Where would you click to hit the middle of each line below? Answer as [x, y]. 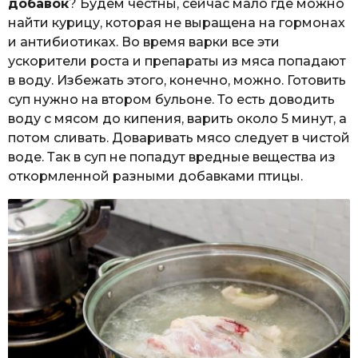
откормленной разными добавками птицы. [155, 176]
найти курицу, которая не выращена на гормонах [177, 22]
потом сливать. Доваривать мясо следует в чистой [179, 137]
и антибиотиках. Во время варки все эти [144, 42]
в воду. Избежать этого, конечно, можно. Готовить [177, 80]
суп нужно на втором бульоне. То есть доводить [171, 99]
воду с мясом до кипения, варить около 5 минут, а [177, 118]
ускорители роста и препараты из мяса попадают [177, 61]
